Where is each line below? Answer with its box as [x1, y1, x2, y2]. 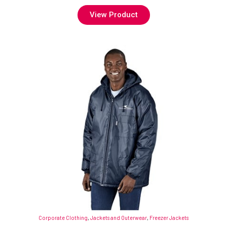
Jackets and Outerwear [90, 214, 147, 221]
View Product [89, 10, 138, 19]
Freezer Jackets [149, 214, 188, 221]
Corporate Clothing [39, 214, 88, 221]
